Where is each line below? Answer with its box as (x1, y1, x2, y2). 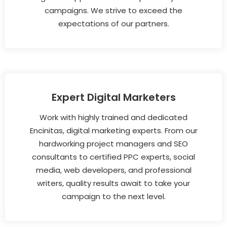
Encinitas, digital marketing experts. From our (29, 125, 198, 136)
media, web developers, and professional (35, 164, 192, 175)
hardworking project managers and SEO (39, 138, 188, 149)
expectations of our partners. (58, 18, 169, 29)
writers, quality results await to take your (37, 177, 190, 188)
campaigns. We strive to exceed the (45, 5, 182, 16)
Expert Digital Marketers (51, 90, 176, 104)
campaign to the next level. (61, 191, 166, 202)
